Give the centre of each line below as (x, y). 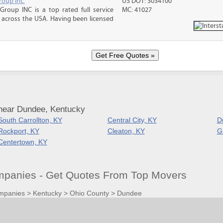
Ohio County (89, 193)
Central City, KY (132, 120)
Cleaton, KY (126, 131)
